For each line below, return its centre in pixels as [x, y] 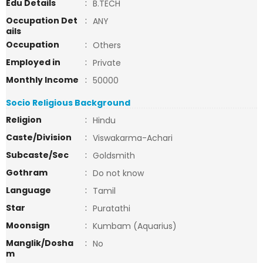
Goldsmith [114, 156]
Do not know [118, 173]
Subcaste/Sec [37, 155]
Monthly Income [42, 80]
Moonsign [28, 225]
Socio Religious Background [68, 103]
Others [107, 45]
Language [28, 190]
